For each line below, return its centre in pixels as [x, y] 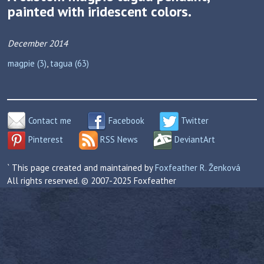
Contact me [49, 120]
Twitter [194, 120]
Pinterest [44, 139]
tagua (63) [70, 63]
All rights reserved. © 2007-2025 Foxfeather [92, 181]
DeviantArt [194, 139]
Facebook [125, 120]
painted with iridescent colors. [100, 11]
